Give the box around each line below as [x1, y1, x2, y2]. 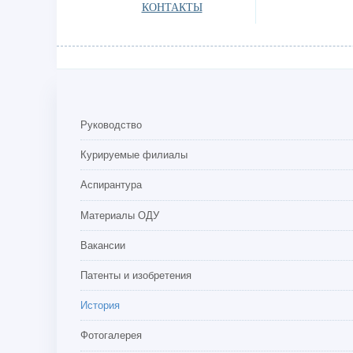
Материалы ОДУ [80, 209, 159, 221]
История [80, 299, 120, 312]
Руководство [80, 119, 142, 132]
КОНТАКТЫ [141, 2, 203, 13]
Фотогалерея [80, 329, 142, 342]
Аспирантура [80, 179, 142, 191]
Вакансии [80, 239, 125, 251]
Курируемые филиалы [80, 149, 188, 162]
